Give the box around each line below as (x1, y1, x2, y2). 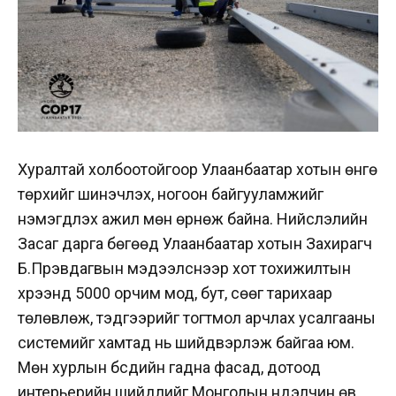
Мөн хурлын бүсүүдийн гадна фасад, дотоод (18, 358, 321, 377)
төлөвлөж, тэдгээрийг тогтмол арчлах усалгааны (18, 308, 376, 328)
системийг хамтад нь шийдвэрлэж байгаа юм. (18, 333, 354, 353)
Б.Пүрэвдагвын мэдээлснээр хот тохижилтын (18, 259, 351, 278)
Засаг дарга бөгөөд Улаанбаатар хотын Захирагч (18, 234, 372, 254)
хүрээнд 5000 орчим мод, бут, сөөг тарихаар (18, 284, 332, 303)
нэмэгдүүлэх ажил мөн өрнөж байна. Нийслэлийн (18, 209, 368, 229)
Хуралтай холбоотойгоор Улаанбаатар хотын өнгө (18, 160, 377, 179)
